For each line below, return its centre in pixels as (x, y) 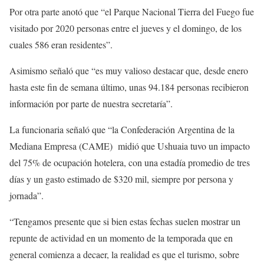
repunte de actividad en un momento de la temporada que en (121, 237)
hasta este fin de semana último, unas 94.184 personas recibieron (129, 87)
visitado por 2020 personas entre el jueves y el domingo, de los (126, 28)
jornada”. (27, 195)
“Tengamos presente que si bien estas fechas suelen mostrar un (125, 221)
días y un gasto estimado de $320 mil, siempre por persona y (121, 179)
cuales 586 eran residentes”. (61, 44)
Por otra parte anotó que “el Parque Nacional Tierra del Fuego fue (132, 11)
